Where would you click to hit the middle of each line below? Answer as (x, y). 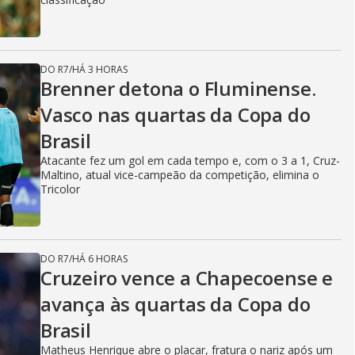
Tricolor (60, 189)
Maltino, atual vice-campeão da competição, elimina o (180, 175)
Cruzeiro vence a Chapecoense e (187, 278)
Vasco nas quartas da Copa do (176, 115)
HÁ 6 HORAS (100, 259)
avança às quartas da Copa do (176, 304)
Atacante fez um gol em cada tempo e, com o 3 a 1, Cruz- (190, 161)
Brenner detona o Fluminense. (178, 89)
